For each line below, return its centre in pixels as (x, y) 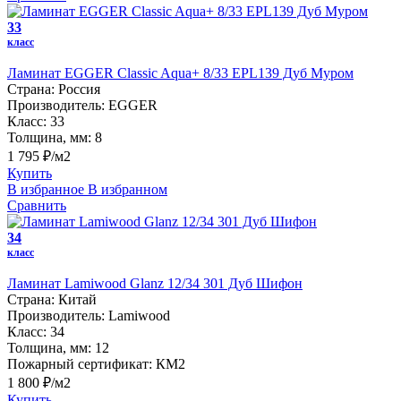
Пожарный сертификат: (80, 363)
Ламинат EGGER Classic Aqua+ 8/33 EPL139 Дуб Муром (180, 73)
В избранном (128, 189)
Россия (79, 89)
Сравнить (37, 205)
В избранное (46, 189)
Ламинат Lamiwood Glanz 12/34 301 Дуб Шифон (155, 283)
